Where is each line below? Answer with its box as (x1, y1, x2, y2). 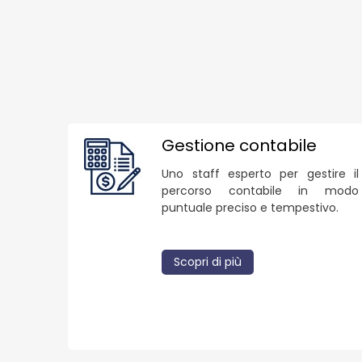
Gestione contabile (162, 133, 318, 157)
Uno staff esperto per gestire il (162, 165, 359, 182)
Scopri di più (174, 253, 242, 270)
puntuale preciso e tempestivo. (162, 199, 339, 216)
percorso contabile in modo (162, 182, 359, 199)
